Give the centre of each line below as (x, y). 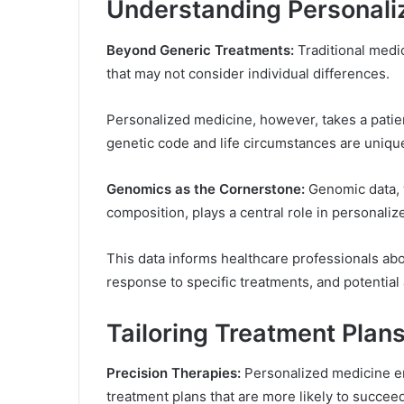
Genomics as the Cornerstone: (206, 188)
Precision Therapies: (174, 373)
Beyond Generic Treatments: (200, 50)
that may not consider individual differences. (248, 73)
